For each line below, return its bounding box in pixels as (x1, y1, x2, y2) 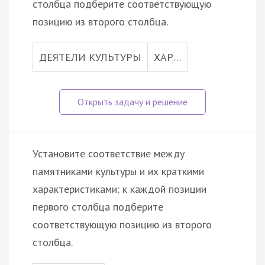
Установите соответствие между (33, 146, 185, 160)
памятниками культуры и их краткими (33, 164, 204, 178)
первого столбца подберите (33, 199, 163, 214)
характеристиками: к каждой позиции (33, 182, 206, 196)
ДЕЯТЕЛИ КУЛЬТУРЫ (39, 50, 141, 64)
